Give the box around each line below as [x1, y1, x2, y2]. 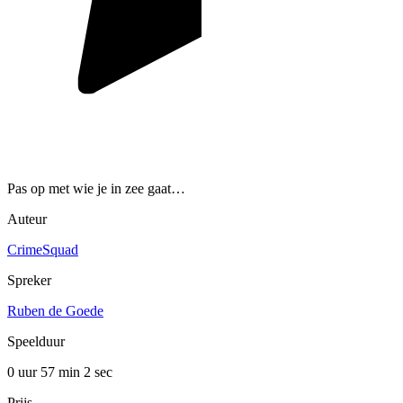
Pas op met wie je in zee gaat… [7, 180, 185, 196]
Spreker [7, 272, 51, 288]
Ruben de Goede [7, 302, 103, 318]
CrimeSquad [7, 241, 78, 257]
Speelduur [7, 333, 65, 349]
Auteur [7, 210, 47, 227]
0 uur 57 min [7, 363, 84, 380]
